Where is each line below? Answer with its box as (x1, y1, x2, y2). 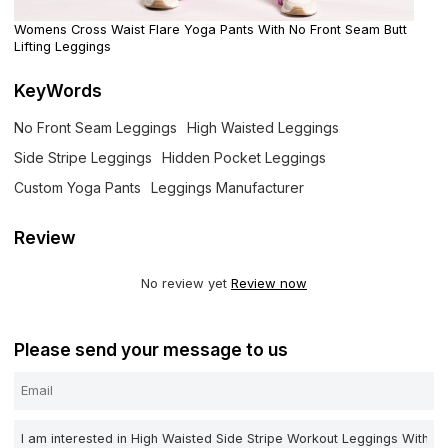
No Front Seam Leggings (14, 118, 178, 136)
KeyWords (14, 79, 103, 101)
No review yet (141, 274, 231, 291)
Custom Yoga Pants (14, 178, 142, 196)
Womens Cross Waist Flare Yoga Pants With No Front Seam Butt (14, 22, 408, 38)
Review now (231, 274, 307, 291)
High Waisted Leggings (187, 118, 340, 136)
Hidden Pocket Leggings (162, 148, 327, 166)
